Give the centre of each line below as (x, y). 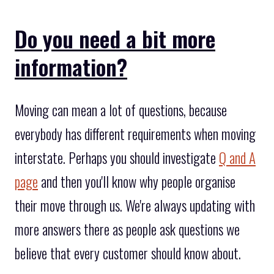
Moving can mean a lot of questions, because (121, 110)
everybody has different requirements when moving (135, 134)
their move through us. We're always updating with (135, 206)
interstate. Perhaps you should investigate (117, 158)
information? (71, 66)
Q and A (237, 158)
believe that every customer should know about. (128, 254)
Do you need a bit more (115, 38)
